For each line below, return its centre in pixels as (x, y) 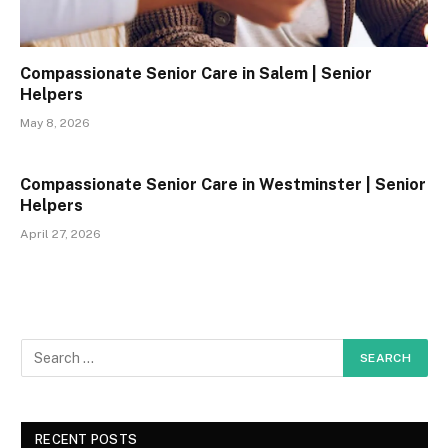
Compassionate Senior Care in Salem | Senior (196, 74)
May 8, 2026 (55, 123)
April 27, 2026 (60, 234)
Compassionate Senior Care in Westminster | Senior (223, 185)
